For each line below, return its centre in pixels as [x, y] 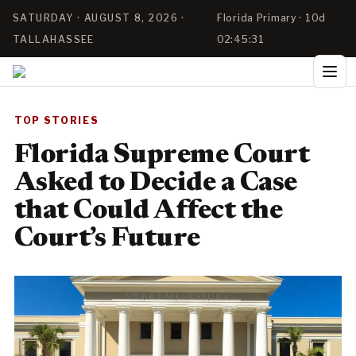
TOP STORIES [57, 120]
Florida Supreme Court [162, 156]
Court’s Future [107, 239]
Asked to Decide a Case [156, 184]
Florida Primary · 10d [271, 18]
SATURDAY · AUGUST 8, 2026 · [99, 18]
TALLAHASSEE [54, 39]
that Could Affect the [149, 211]
